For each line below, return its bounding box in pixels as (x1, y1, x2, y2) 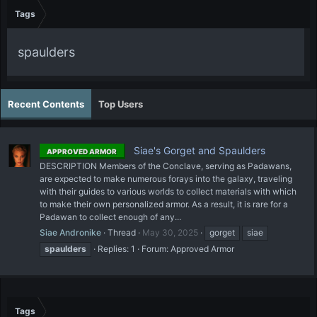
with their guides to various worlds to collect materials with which (40, 185, 296, 197)
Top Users (98, 98, 143, 110)
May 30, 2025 (142, 226, 198, 238)
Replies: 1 (98, 243, 135, 254)
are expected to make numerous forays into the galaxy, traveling (40, 173, 292, 184)
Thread (108, 226, 136, 238)
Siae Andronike (40, 226, 101, 238)
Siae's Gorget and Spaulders (131, 144, 265, 156)
